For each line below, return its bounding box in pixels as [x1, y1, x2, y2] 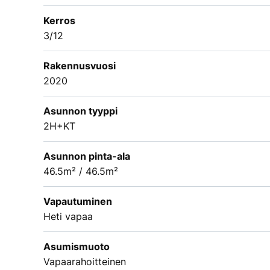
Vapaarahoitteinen [43, 255, 126, 268]
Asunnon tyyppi [43, 104, 118, 117]
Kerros [43, 14, 75, 27]
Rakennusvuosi [43, 59, 116, 72]
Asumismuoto [43, 240, 110, 253]
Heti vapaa [43, 210, 93, 222]
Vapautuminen [43, 195, 112, 207]
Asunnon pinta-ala [43, 149, 130, 162]
